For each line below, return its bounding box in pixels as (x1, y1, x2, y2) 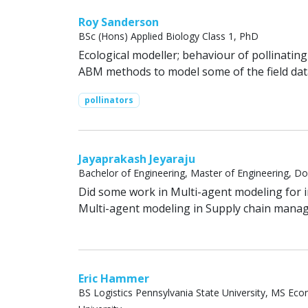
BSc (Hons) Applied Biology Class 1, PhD (78, 30, 258, 43)
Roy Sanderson (78, 14, 159, 30)
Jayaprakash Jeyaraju (78, 151, 195, 167)
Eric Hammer (78, 271, 149, 287)
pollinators (84, 94, 133, 106)
